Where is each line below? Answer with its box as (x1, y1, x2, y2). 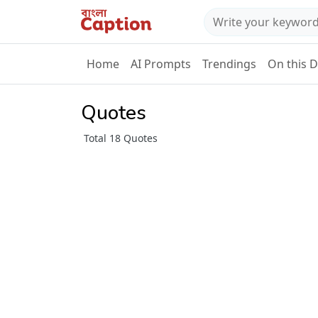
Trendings (202, 56, 256, 72)
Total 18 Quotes (84, 131, 158, 146)
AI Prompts (131, 56, 191, 72)
